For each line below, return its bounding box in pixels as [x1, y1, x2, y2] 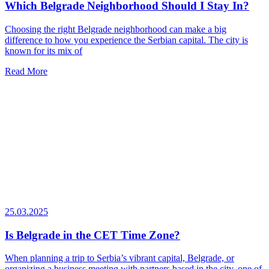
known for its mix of [5, 46, 82, 56]
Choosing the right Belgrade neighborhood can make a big [5, 24, 226, 35]
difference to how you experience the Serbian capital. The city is [5, 35, 248, 46]
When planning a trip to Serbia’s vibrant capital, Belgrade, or [5, 253, 234, 264]
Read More [5, 66, 47, 77]
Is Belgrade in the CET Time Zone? [5, 228, 180, 241]
